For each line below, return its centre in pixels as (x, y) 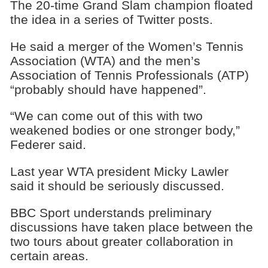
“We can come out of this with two (106, 116)
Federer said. (48, 145)
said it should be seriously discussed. (117, 186)
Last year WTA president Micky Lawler (119, 172)
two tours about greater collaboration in (121, 241)
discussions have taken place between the (131, 227)
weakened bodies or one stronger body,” (125, 130)
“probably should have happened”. (108, 89)
